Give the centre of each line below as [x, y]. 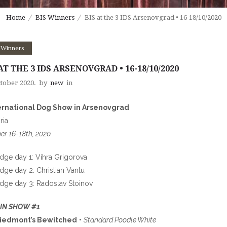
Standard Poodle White [120, 220]
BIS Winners [55, 18]
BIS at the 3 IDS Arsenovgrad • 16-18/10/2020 [153, 18]
